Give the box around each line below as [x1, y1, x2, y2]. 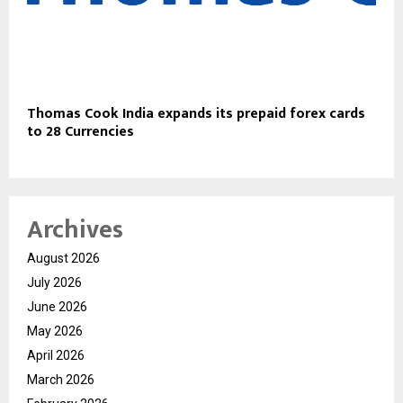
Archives [27, 208, 123, 251]
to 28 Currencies [27, 119, 134, 144]
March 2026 [27, 372, 94, 387]
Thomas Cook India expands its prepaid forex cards [27, 101, 365, 126]
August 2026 [27, 250, 100, 265]
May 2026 [27, 323, 83, 338]
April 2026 [27, 347, 85, 363]
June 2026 [27, 299, 87, 314]
